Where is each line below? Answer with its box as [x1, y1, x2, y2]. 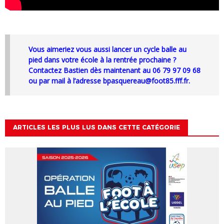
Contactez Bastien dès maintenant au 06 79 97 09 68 [28, 65, 200, 75]
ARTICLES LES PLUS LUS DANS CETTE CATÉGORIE [13, 123, 180, 131]
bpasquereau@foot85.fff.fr [103, 75, 188, 85]
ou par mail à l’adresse [28, 75, 103, 85]
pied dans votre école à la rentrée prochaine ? [28, 54, 176, 64]
